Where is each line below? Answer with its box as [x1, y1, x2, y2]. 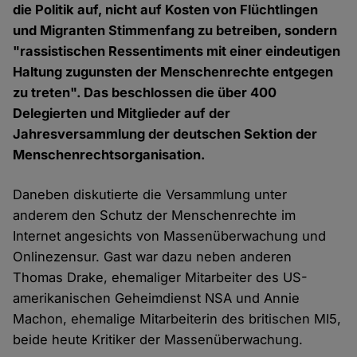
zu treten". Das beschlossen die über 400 [13, 84, 277, 101]
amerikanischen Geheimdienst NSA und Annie [13, 290, 300, 307]
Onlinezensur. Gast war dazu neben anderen [13, 249, 292, 265]
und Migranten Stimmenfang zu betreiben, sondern [13, 22, 338, 39]
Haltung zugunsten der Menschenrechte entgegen [13, 64, 334, 80]
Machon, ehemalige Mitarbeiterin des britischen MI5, [13, 311, 342, 328]
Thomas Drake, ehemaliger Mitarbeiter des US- [13, 269, 308, 286]
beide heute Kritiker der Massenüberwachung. [13, 331, 304, 348]
